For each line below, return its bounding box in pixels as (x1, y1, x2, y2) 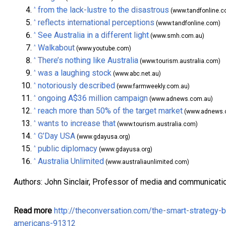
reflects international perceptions (38, 17, 154, 27)
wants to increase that (38, 118, 116, 128)
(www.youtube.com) (75, 44, 131, 52)
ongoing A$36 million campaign (38, 93, 148, 103)
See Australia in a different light (38, 30, 149, 40)
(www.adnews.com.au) (148, 95, 213, 102)
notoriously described (38, 80, 115, 90)
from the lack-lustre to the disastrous (38, 5, 169, 15)
